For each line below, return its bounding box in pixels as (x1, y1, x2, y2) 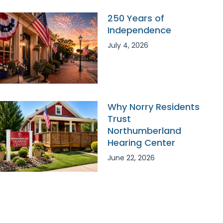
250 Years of (108, 11, 164, 24)
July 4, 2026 (108, 40, 148, 50)
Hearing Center (108, 136, 175, 149)
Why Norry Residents (108, 100, 200, 113)
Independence (108, 23, 171, 36)
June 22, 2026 (108, 152, 155, 163)
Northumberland (108, 124, 181, 137)
